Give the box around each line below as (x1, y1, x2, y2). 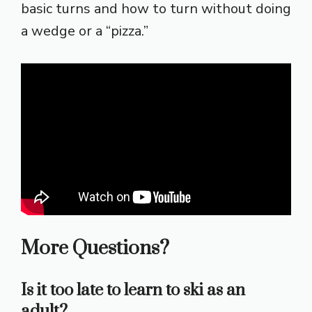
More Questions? (21, 236, 169, 261)
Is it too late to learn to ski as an (21, 280, 245, 302)
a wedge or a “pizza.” (21, 22, 148, 41)
